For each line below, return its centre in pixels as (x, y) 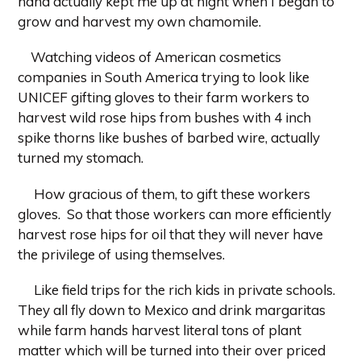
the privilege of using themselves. (121, 254)
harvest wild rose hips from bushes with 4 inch (164, 118)
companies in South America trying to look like (164, 77)
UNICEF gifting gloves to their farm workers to (164, 98)
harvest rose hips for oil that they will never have (170, 234)
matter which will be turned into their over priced (172, 351)
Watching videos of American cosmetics (156, 57)
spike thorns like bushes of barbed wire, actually (169, 138)
